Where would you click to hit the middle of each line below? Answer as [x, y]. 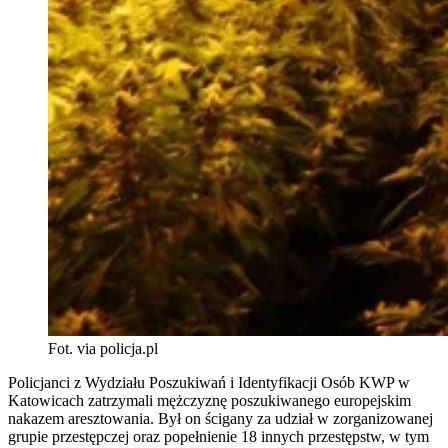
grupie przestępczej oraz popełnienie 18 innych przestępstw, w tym [218, 437]
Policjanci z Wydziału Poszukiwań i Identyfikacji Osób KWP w [209, 383]
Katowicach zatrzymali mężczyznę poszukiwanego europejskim [209, 401]
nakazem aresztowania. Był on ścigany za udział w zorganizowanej [220, 419]
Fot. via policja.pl [103, 349]
